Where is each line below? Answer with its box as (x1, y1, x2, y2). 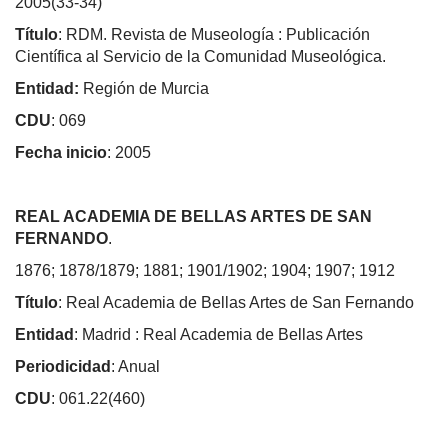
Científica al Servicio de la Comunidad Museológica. (15, 47, 386, 65)
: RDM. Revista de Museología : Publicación (58, 25, 370, 43)
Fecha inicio (15, 143, 107, 161)
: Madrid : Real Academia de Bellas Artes (74, 325, 363, 343)
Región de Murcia (83, 79, 209, 97)
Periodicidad (15, 357, 111, 375)
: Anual (111, 357, 160, 375)
